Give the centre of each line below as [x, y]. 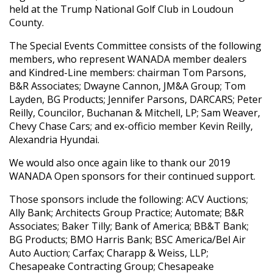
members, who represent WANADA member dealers [128, 59]
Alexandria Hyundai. [54, 140]
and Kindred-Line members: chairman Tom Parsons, [128, 73]
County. [27, 23]
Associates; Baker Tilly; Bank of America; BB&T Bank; [129, 226]
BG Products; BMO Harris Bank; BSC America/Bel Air [127, 239]
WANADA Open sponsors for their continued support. [132, 176]
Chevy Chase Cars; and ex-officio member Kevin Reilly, [131, 126]
